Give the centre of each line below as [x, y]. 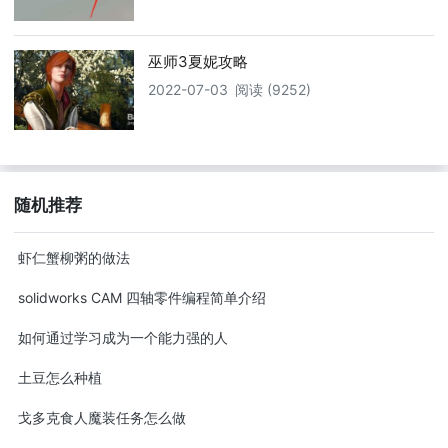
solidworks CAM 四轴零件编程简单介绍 [141, 297]
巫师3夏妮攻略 [198, 61]
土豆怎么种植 [59, 377]
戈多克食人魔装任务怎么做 [101, 417]
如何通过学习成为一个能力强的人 [122, 337]
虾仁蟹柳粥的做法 [73, 257]
